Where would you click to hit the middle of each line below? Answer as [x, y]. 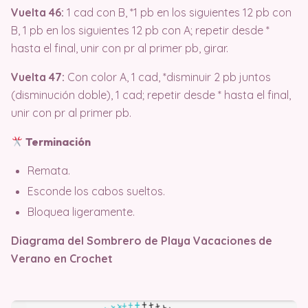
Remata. [49, 171]
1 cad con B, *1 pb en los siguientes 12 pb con [178, 13]
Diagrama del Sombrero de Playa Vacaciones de [142, 241]
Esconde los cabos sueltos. [96, 191]
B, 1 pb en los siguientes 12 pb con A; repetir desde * [140, 31]
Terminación [57, 142]
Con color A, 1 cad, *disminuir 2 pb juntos [168, 77]
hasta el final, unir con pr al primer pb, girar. [120, 48]
